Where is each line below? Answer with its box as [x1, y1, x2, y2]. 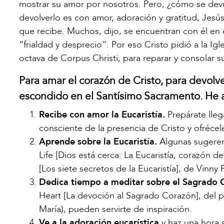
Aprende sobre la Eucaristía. [39, 135, 157, 148]
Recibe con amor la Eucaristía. [39, 108, 165, 121]
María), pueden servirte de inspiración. [39, 202, 192, 215]
